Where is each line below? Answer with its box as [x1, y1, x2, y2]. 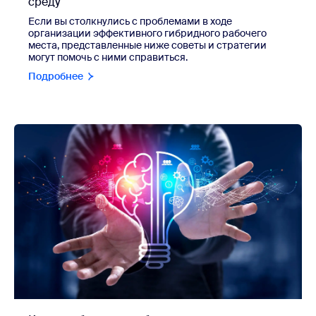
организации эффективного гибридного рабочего [28, 26, 267, 39]
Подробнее [28, 69, 83, 83]
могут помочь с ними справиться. [28, 50, 188, 63]
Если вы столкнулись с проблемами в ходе [28, 14, 232, 28]
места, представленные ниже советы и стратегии [28, 38, 267, 51]
